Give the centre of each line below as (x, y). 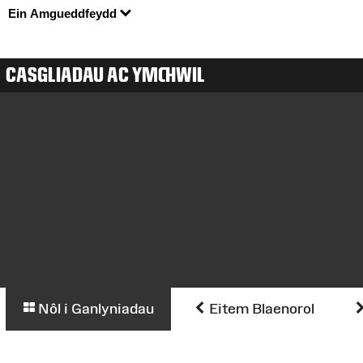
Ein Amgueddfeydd (64, 14)
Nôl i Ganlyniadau (94, 309)
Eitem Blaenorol (260, 309)
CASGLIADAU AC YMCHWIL (105, 75)
